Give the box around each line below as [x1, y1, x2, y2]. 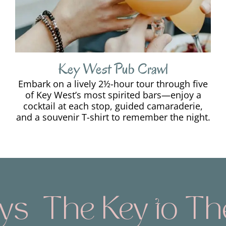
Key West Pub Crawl [58, 59, 168, 79]
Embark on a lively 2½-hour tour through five [18, 78, 208, 90]
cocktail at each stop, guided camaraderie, [23, 100, 203, 112]
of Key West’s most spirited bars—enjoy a [25, 89, 201, 101]
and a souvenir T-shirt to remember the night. [16, 111, 210, 124]
